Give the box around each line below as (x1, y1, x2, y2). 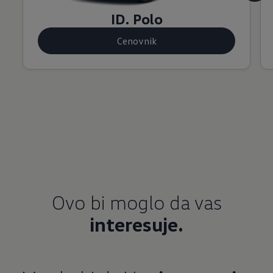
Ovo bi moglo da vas (51, 190, 222, 214)
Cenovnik (116, 34, 157, 47)
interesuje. (90, 212, 183, 236)
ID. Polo (110, 10, 163, 27)
